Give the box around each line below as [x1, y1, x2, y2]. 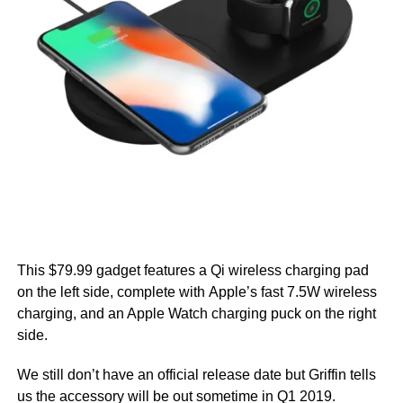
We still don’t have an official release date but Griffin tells [16, 367, 376, 383]
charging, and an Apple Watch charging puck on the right [16, 306, 376, 322]
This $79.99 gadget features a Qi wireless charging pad [16, 263, 369, 279]
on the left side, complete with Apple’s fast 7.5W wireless [16, 284, 377, 300]
